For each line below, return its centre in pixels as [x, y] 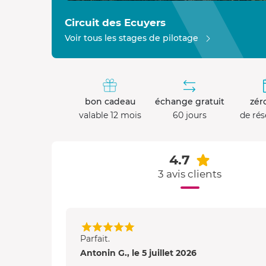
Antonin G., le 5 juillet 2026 [138, 253]
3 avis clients [190, 174]
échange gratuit [189, 102]
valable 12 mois [110, 115]
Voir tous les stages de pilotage [132, 38]
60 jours [189, 115]
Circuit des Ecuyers [115, 23]
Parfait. [95, 239]
